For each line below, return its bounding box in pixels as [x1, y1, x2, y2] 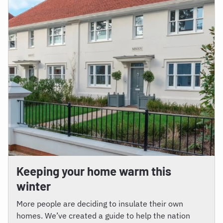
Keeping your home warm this [16, 163, 171, 178]
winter [16, 178, 51, 193]
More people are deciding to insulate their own [16, 198, 183, 209]
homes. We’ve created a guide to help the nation [16, 210, 190, 221]
